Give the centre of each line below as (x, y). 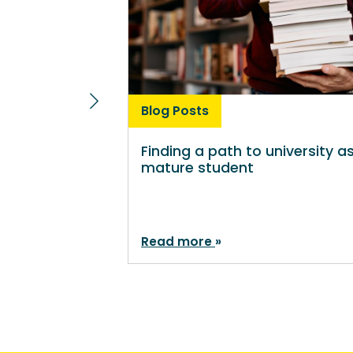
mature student (197, 167)
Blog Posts (175, 110)
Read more (178, 241)
